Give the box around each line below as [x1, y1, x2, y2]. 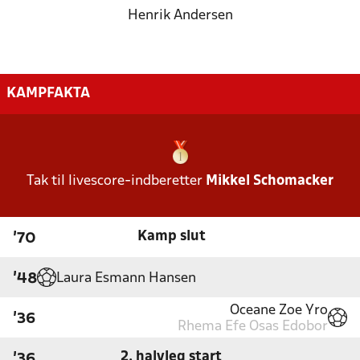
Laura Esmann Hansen [56, 272, 196, 286]
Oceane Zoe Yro [230, 304, 328, 318]
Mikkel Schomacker [206, 174, 333, 188]
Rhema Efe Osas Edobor [178, 320, 328, 334]
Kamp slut [137, 230, 206, 244]
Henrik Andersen [127, 9, 233, 22]
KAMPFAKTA [6, 86, 90, 100]
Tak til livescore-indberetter [27, 174, 206, 188]
